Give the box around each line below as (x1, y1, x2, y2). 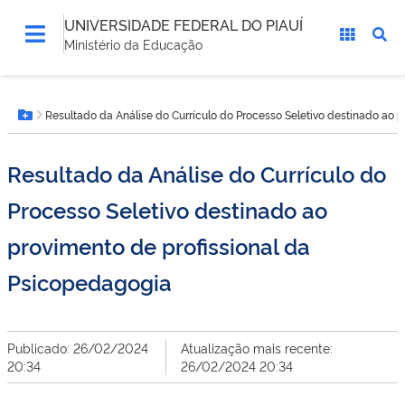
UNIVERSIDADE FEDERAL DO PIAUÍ (64, 14, 303, 34)
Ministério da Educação (64, 35, 202, 52)
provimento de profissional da (7, 231, 310, 260)
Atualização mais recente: (181, 339, 334, 356)
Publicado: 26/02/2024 (7, 339, 148, 356)
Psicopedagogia (7, 267, 172, 297)
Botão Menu (24, 113, 111, 135)
